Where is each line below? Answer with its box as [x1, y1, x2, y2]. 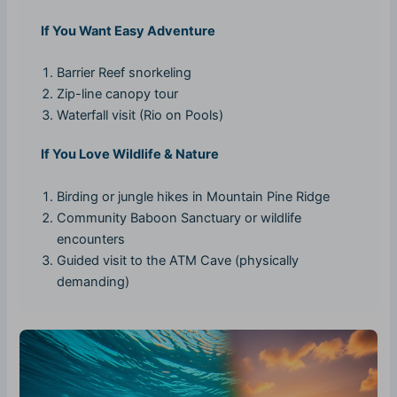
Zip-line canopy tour [57, 86, 179, 103]
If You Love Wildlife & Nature [41, 146, 220, 163]
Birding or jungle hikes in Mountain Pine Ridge [57, 188, 331, 205]
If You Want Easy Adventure [41, 22, 216, 39]
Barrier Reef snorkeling [57, 65, 192, 82]
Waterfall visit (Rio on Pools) [57, 107, 224, 124]
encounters [57, 230, 126, 247]
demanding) [57, 273, 130, 290]
